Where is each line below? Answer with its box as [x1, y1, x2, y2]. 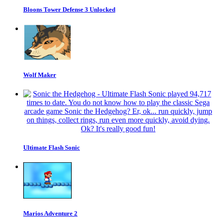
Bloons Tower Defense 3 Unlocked [23, 5, 115, 13]
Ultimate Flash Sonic [23, 144, 80, 152]
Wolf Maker [23, 71, 56, 78]
